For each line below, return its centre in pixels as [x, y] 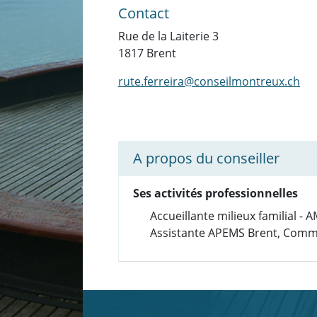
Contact [144, 13]
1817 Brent [147, 53]
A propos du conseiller [206, 158]
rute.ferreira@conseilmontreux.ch [209, 81]
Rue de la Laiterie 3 [168, 36]
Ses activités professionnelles [215, 193]
